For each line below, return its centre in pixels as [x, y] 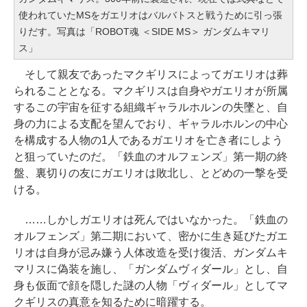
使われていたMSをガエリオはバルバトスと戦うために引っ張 [150, 15]
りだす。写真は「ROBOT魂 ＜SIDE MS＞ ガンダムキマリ [144, 32]
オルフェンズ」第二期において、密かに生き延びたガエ [151, 236]
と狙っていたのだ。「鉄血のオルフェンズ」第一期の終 [151, 157]
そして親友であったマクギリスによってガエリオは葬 [151, 75]
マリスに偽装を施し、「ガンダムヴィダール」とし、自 [151, 269]
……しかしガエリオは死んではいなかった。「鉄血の [151, 220]
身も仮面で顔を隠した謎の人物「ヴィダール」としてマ [151, 286]
